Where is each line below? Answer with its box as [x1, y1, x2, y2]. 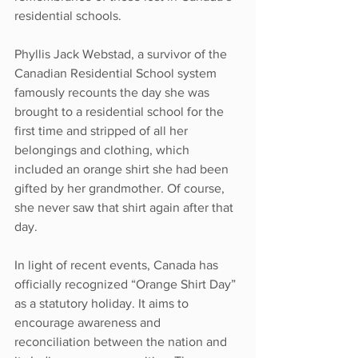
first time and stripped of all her [14, 123, 191, 137]
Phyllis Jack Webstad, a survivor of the [14, 46, 230, 61]
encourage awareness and [14, 315, 164, 329]
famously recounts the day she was [14, 85, 213, 99]
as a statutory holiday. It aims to [14, 296, 192, 310]
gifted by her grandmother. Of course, [14, 181, 228, 195]
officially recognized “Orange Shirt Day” [14, 276, 239, 291]
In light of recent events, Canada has [14, 257, 221, 272]
